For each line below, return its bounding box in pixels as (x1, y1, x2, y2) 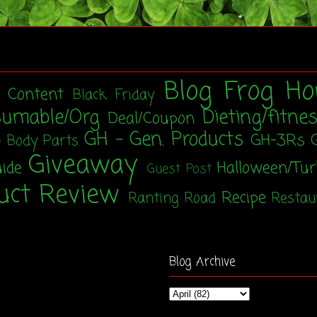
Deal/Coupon (108, 106, 195, 131)
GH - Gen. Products (84, 125, 243, 154)
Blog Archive (169, 253, 236, 271)
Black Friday (73, 84, 155, 106)
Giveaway (28, 146, 137, 185)
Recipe (221, 185, 266, 210)
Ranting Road (127, 188, 216, 209)
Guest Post (147, 159, 212, 179)
